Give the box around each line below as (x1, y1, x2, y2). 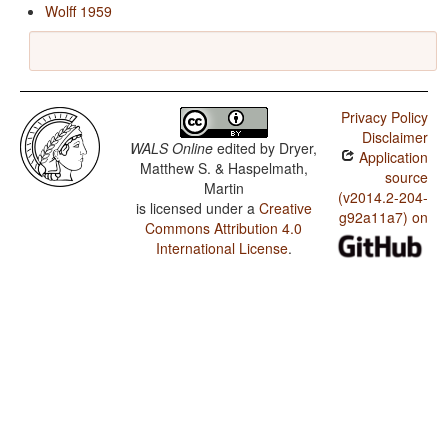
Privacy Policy (340, 107, 428, 128)
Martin (203, 178, 244, 199)
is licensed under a (135, 198, 259, 219)
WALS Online (130, 138, 214, 159)
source (384, 167, 428, 188)
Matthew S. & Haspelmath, (139, 158, 308, 179)
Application (354, 147, 428, 168)
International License (155, 238, 288, 259)
